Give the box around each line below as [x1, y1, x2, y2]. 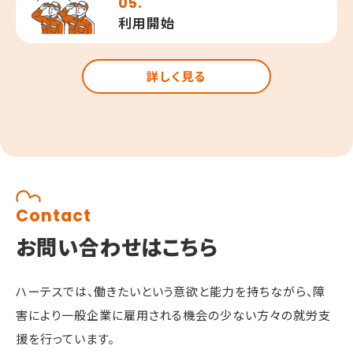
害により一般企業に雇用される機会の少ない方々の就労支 [16, 306, 331, 323]
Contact [16, 203, 91, 227]
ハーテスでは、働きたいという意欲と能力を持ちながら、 [16, 282, 313, 299]
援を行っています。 [16, 329, 114, 347]
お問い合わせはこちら [16, 230, 218, 262]
